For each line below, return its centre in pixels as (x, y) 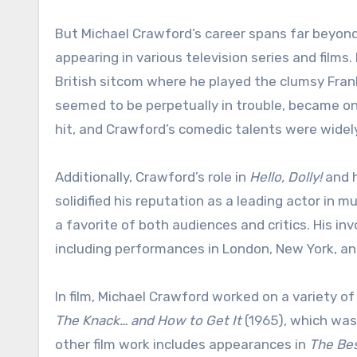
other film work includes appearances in (182, 345)
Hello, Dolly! (286, 177)
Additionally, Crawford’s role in (152, 177)
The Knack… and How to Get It (148, 321)
